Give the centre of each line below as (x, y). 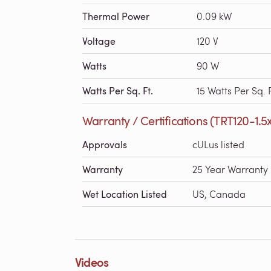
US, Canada (219, 194)
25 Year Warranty (230, 169)
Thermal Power (116, 16)
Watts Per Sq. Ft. (118, 91)
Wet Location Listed (125, 194)
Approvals (105, 145)
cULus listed (218, 144)
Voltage (99, 41)
